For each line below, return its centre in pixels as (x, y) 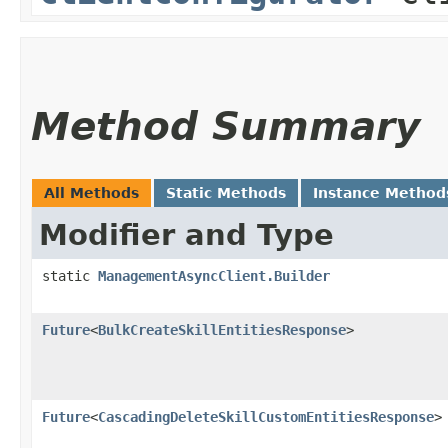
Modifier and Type (186, 234)
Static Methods (226, 192)
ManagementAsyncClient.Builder (214, 275)
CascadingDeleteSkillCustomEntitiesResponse (266, 416)
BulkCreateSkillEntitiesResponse (222, 329)
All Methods (91, 192)
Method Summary (225, 126)
